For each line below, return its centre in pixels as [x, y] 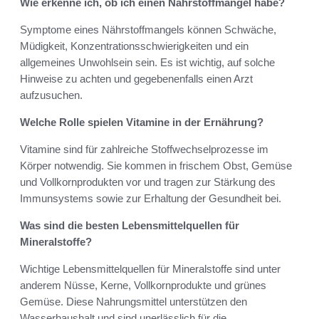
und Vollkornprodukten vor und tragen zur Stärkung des [148, 182]
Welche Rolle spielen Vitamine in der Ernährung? [142, 122]
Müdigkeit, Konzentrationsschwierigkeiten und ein [134, 46]
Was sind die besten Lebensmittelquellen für [130, 226]
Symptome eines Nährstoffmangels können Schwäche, [148, 30]
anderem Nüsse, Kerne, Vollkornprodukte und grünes [143, 286]
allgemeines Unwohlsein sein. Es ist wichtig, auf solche [147, 63]
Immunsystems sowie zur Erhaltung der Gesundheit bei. [151, 199]
